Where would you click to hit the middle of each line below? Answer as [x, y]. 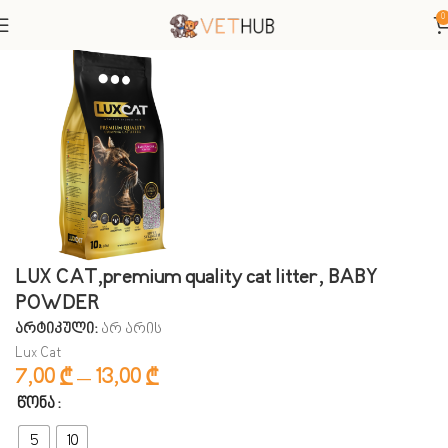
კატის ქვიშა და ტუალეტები [236, 21]
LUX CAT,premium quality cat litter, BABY [196, 278]
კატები [109, 21]
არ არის [131, 329]
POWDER [57, 304]
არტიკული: [58, 329]
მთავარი [47, 21]
